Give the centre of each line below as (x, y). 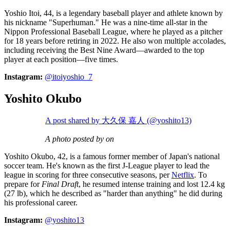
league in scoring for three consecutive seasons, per (88, 175)
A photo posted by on (80, 139)
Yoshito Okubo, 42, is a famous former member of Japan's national (112, 157)
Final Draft (60, 184)
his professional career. (41, 203)
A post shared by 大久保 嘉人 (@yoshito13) (118, 121)
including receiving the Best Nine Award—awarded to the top (104, 50)
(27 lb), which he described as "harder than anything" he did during (113, 194)
